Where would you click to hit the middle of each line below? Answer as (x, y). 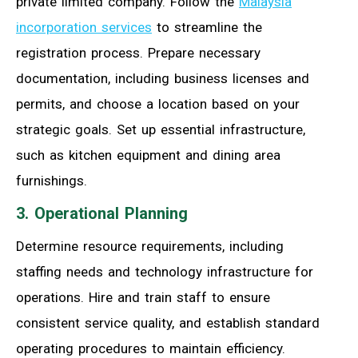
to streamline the (207, 27)
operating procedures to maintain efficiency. (151, 348)
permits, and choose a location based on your (158, 103)
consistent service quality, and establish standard (168, 322)
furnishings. (52, 180)
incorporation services (84, 27)
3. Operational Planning (102, 213)
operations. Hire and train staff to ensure (143, 297)
